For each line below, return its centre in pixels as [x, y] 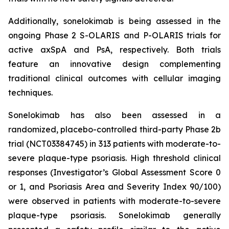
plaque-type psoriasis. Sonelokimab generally [114, 215]
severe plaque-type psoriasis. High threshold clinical [114, 158]
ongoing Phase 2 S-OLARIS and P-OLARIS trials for [114, 35]
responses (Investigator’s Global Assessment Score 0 [114, 172]
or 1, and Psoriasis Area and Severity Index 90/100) [114, 187]
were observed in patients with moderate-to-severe [114, 201]
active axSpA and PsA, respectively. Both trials [114, 50]
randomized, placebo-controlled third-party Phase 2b [114, 129]
